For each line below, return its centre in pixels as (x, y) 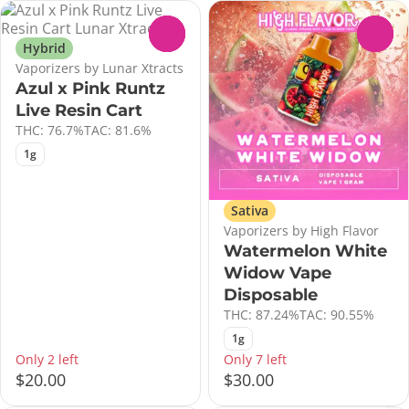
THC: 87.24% (262, 314)
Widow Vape (278, 273)
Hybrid (44, 47)
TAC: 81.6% (118, 130)
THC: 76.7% (50, 130)
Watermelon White (305, 251)
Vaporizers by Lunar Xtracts (100, 68)
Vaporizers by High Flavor (301, 230)
